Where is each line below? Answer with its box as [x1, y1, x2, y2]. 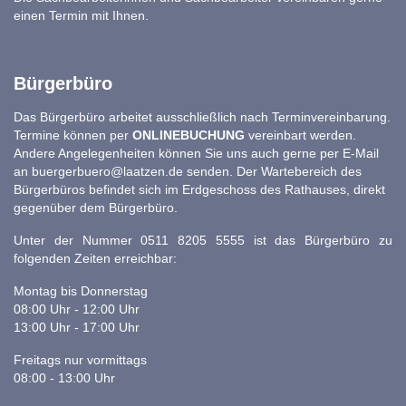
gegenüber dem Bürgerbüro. [14, 201, 178, 216]
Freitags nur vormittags [14, 353, 147, 368]
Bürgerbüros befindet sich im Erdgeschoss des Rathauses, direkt [14, 183, 385, 198]
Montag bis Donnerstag [14, 285, 148, 299]
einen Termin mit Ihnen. [14, 9, 149, 24]
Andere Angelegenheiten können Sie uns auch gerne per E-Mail [14, 147, 379, 161]
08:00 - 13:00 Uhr [14, 372, 126, 386]
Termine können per [14, 129, 132, 143]
